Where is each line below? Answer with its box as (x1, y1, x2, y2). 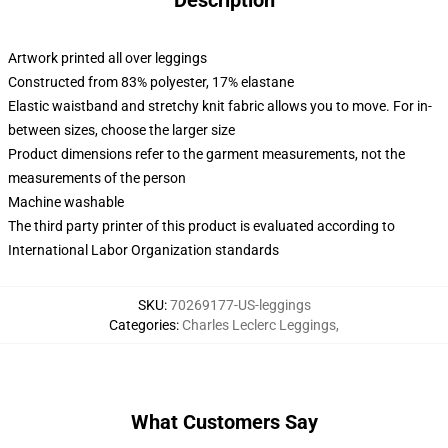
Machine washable (8, 194, 124, 210)
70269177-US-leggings (169, 297, 311, 313)
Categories (109, 317, 176, 333)
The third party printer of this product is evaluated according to (8, 218, 395, 234)
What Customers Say (130, 410, 318, 434)
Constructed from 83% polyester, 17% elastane (8, 74, 294, 90)
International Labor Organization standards (8, 242, 279, 258)
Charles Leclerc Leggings (182, 317, 336, 333)
